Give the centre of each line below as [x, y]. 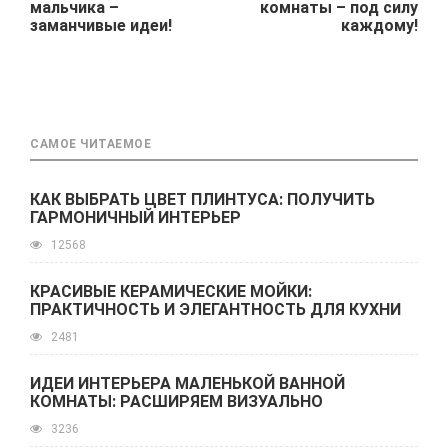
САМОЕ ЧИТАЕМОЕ [90, 144]
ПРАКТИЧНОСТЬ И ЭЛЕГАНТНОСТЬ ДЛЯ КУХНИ [215, 309]
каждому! [379, 25]
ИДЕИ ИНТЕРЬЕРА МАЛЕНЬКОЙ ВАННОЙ [187, 383]
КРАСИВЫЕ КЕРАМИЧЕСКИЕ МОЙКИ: [171, 291]
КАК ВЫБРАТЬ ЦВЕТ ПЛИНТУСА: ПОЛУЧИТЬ [202, 199]
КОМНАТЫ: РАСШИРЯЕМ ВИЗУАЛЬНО [176, 401]
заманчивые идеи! [101, 25]
